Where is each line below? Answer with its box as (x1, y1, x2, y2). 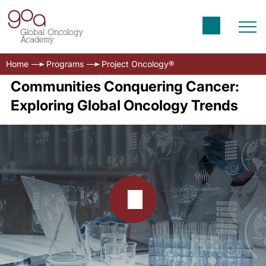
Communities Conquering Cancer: (10, 78, 239, 95)
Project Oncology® (102, 59, 174, 69)
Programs (46, 59, 84, 69)
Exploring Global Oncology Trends (10, 97, 238, 114)
